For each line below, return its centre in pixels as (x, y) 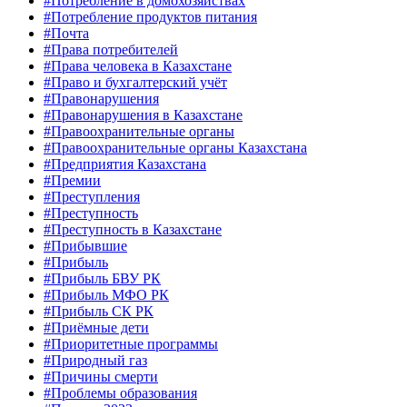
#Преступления (92, 197)
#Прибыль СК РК (99, 312)
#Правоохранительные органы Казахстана (175, 148)
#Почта (66, 34)
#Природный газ (95, 361)
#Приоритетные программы (131, 344)
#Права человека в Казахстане (138, 66)
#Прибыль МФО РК (106, 295)
